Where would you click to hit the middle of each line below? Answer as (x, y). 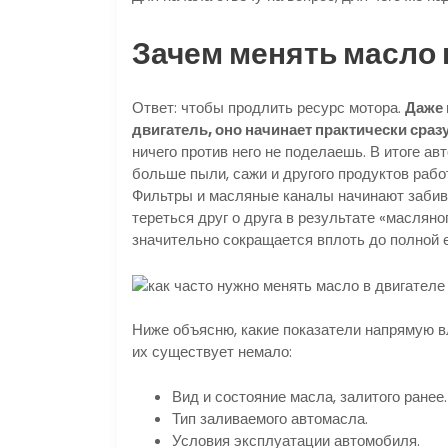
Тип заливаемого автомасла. (270, 418)
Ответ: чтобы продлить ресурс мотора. (268, 108)
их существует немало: (212, 352)
